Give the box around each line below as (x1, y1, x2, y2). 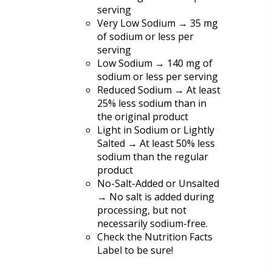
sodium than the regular (97, 149, 208, 163)
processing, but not (97, 203, 186, 217)
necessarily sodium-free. (97, 216, 208, 230)
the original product (97, 109, 188, 123)
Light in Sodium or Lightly (97, 123, 214, 137)
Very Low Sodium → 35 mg (97, 16, 218, 30)
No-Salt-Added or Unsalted (97, 176, 219, 190)
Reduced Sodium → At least (97, 83, 220, 97)
